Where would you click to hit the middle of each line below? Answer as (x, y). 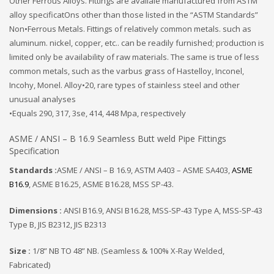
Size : (21, 250)
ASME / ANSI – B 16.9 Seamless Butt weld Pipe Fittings (118, 138)
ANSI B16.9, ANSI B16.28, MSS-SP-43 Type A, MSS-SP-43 (163, 210)
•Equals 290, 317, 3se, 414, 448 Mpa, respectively (98, 113)
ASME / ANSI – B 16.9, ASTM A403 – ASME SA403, (144, 170)
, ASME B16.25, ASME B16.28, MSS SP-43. (101, 184)
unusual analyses (43, 99)
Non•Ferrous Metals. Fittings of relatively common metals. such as (130, 28)
